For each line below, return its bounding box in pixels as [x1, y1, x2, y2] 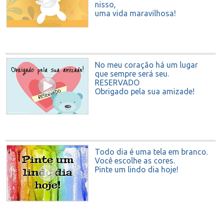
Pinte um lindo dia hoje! [95, 165, 178, 174]
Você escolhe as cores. [95, 156, 175, 165]
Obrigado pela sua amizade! [95, 87, 194, 96]
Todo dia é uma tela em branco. [95, 147, 208, 157]
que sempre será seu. [95, 69, 169, 79]
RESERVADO [95, 78, 139, 87]
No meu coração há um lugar [95, 60, 198, 70]
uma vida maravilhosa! [95, 9, 176, 18]
